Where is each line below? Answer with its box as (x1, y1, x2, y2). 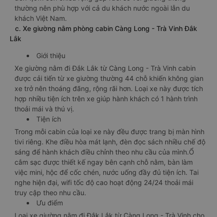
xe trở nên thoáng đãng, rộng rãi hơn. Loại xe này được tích (15, 84, 203, 93)
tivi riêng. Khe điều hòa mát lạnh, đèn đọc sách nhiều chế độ (15, 138, 205, 146)
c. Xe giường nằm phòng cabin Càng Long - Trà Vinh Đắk (10, 24, 197, 32)
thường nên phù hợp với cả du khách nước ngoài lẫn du (15, 4, 190, 12)
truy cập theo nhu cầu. (15, 188, 86, 197)
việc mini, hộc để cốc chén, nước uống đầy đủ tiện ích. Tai (15, 168, 199, 176)
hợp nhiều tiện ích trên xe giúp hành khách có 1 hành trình (15, 94, 198, 103)
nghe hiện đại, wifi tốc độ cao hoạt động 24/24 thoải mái (15, 178, 193, 186)
